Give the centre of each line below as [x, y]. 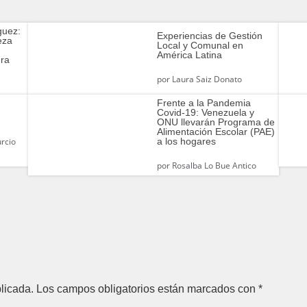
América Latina [189, 55]
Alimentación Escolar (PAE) [216, 131]
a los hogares [186, 141]
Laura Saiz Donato [206, 79]
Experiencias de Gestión [209, 36]
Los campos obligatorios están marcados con [147, 288]
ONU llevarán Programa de [216, 122]
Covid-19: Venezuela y [205, 112]
